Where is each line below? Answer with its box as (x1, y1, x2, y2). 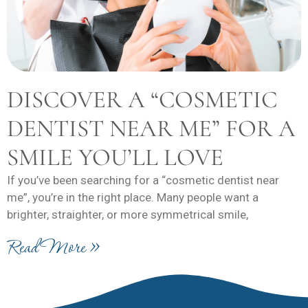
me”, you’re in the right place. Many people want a (7, 190, 258, 204)
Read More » (7, 233, 100, 263)
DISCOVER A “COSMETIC (7, 85, 277, 114)
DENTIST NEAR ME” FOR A (7, 113, 296, 143)
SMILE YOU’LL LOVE (7, 142, 223, 172)
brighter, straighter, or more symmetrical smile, (7, 207, 248, 221)
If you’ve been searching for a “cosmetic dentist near (7, 173, 279, 187)
